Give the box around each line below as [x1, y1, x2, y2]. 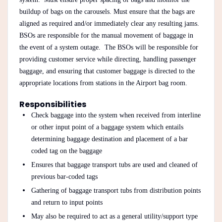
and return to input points [31, 198, 103, 206]
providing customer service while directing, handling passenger [19, 55, 196, 63]
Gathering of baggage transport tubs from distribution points [31, 186, 201, 194]
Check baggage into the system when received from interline [31, 111, 201, 119]
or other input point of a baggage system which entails [31, 123, 183, 131]
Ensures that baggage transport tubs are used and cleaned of [31, 161, 198, 168]
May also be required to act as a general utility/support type [31, 212, 198, 220]
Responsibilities [19, 98, 86, 110]
